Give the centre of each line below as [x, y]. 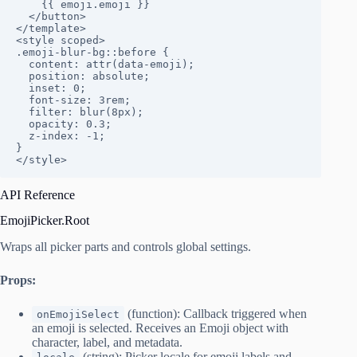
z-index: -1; [22, 135]
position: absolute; [22, 76]
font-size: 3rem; [22, 100]
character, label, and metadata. [107, 343]
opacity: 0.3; [22, 124]
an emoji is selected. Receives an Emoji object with [160, 328]
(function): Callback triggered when [216, 314]
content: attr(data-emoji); [22, 64]
